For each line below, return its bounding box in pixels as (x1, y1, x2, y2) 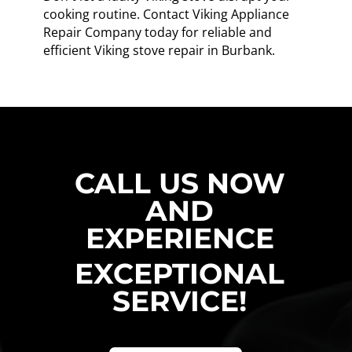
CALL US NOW (74, 165, 285, 200)
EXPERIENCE (85, 220, 274, 255)
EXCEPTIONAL (75, 255, 285, 291)
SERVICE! (112, 283, 247, 318)
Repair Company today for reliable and (42, 23, 272, 41)
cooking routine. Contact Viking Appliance (42, 5, 289, 23)
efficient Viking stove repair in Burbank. (42, 41, 275, 59)
